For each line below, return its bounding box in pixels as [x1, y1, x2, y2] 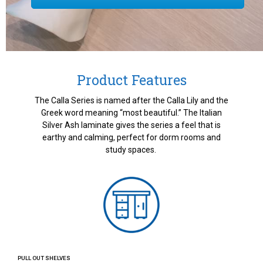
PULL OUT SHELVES [18, 255, 70, 261]
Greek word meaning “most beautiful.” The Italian [41, 108, 222, 117]
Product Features [76, 71, 187, 89]
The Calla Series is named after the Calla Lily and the [35, 96, 228, 105]
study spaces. [105, 145, 158, 154]
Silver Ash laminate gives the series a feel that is [42, 120, 221, 130]
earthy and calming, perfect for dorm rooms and [42, 133, 221, 142]
